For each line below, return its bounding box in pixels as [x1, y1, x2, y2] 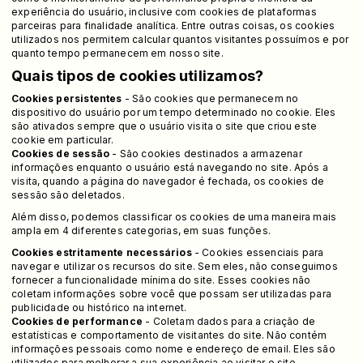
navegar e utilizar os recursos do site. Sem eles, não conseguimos [11, 259, 338, 272]
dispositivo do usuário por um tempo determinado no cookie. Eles [11, 105, 336, 118]
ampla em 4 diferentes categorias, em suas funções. [11, 224, 271, 237]
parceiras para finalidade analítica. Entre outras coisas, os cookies [11, 19, 335, 32]
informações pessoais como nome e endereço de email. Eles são [11, 342, 335, 355]
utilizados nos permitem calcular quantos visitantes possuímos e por [11, 32, 349, 45]
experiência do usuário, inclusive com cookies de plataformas [11, 5, 317, 18]
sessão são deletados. [11, 188, 125, 201]
